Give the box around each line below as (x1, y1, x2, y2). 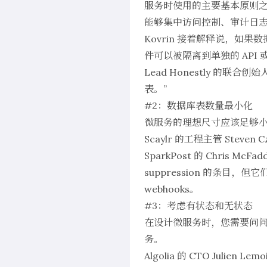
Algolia (144, 249, 175, 262)
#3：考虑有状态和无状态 (144, 199, 253, 212)
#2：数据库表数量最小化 (144, 99, 253, 111)
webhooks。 (144, 182, 199, 195)
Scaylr (144, 132, 172, 145)
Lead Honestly (144, 66, 210, 78)
